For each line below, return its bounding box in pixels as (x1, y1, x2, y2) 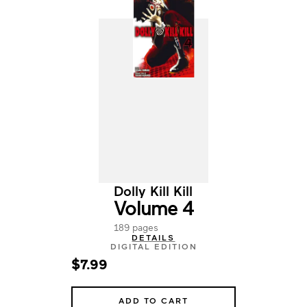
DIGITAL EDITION (110, 241, 197, 251)
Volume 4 (114, 195, 193, 219)
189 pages (114, 221, 159, 233)
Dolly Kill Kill (114, 182, 193, 199)
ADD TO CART (119, 295, 188, 305)
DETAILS (132, 232, 175, 242)
